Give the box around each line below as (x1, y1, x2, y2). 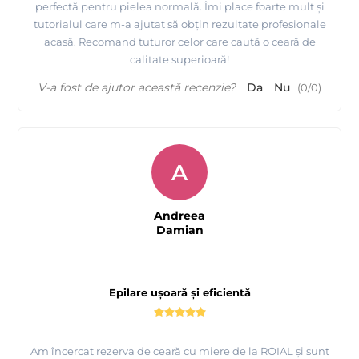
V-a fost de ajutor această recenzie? (38, 79, 236, 95)
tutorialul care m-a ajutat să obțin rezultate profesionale (33, 17, 326, 30)
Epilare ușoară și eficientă (108, 285, 251, 299)
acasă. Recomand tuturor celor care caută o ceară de (43, 34, 316, 48)
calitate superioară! (130, 52, 229, 66)
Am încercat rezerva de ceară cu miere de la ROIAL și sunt (30, 344, 329, 357)
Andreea (154, 208, 205, 223)
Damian (155, 222, 204, 237)
